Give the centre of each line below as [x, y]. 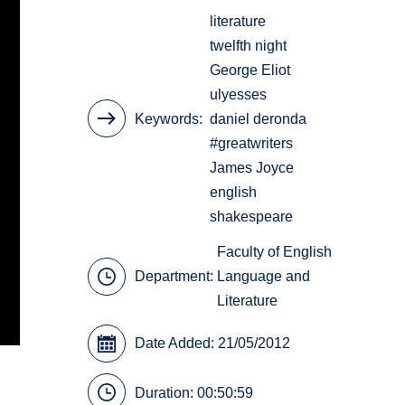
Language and [264, 277]
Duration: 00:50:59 [194, 392]
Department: [176, 277]
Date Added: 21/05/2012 [213, 344]
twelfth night [249, 45]
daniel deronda [259, 118]
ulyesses [239, 94]
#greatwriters [252, 143]
